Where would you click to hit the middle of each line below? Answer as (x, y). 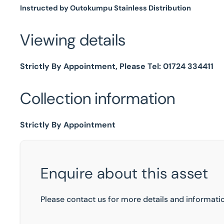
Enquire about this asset (124, 173)
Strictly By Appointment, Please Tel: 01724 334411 (117, 66)
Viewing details (73, 40)
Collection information (97, 98)
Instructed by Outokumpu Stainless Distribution (105, 8)
